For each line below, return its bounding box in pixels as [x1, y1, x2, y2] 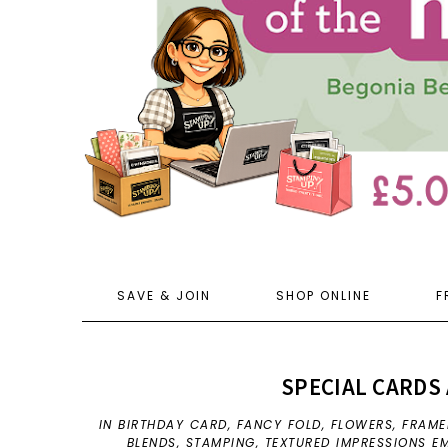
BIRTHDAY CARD [118, 416, 228, 434]
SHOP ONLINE [275, 287, 371, 305]
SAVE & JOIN [116, 287, 211, 305]
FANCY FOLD [236, 416, 322, 434]
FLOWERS [330, 416, 394, 434]
